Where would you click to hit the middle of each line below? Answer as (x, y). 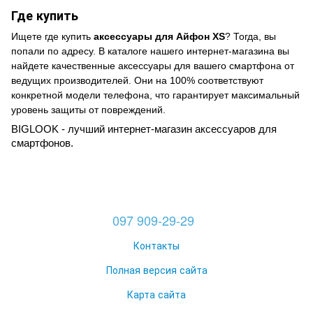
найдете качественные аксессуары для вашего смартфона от (153, 66)
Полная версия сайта (156, 269)
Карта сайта (156, 294)
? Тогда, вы (250, 37)
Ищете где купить (52, 37)
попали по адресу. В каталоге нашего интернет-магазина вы (150, 51)
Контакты (156, 245)
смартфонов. (42, 144)
